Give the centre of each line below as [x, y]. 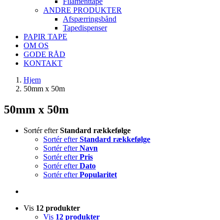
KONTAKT [43, 63]
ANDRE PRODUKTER [82, 10]
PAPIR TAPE [45, 37]
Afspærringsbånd [90, 19]
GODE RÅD [44, 54]
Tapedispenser [85, 28]
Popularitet [98, 174]
